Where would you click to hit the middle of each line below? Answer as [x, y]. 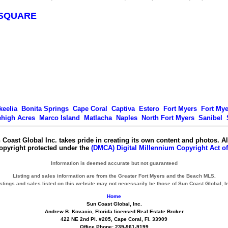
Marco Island [60, 118]
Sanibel [210, 118]
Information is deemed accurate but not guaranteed [114, 163]
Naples [127, 118]
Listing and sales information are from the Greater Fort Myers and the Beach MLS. [114, 176]
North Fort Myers [168, 118]
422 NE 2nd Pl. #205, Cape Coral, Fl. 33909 [114, 219]
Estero [149, 109]
